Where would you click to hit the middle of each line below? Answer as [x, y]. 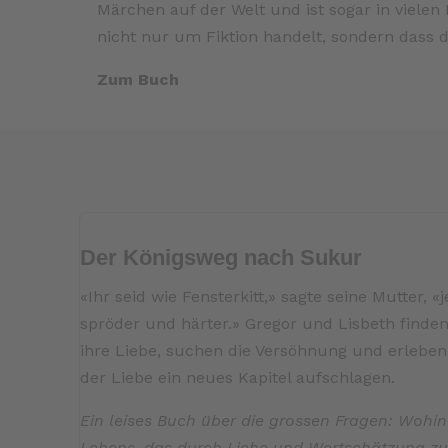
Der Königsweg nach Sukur [221, 258]
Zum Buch [138, 79]
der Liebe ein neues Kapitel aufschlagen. [238, 378]
